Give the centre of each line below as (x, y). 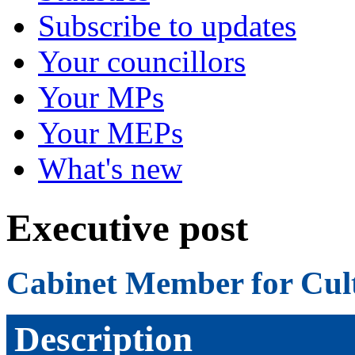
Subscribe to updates (167, 26)
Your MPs (101, 97)
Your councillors (142, 61)
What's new (110, 168)
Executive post (127, 228)
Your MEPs (111, 133)
